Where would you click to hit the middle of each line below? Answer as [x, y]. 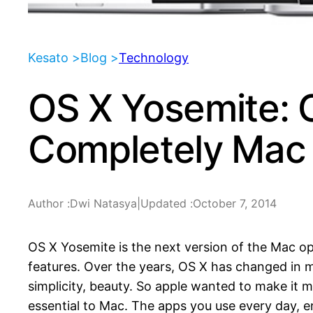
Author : [49, 204]
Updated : [167, 204]
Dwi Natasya [103, 204]
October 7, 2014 [235, 204]
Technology [154, 58]
